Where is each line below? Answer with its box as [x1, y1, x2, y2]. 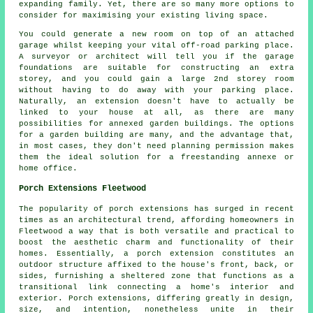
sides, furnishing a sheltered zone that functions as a [19, 272, 294, 281]
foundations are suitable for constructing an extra [19, 64, 294, 73]
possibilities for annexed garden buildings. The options [19, 119, 294, 129]
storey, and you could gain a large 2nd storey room [19, 75, 294, 84]
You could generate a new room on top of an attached [19, 30, 294, 39]
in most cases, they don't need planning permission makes [19, 142, 294, 151]
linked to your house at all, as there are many [19, 108, 294, 117]
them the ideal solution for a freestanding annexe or [19, 153, 294, 162]
